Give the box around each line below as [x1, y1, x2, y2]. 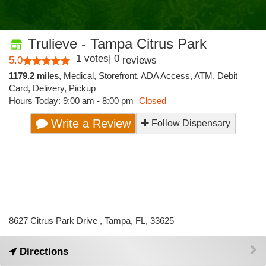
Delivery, [33, 83, 69, 93]
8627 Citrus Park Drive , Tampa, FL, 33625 [9, 216, 174, 226]
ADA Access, [141, 71, 194, 81]
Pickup [69, 83, 96, 93]
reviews [119, 55, 157, 66]
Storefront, [99, 71, 141, 81]
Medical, [64, 71, 99, 81]
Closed [139, 96, 166, 106]
